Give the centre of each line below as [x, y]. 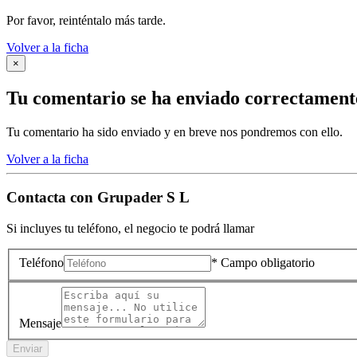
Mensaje [40, 324]
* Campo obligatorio [263, 262]
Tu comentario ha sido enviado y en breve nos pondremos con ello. [175, 131]
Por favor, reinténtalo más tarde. [86, 20]
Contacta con [52, 198]
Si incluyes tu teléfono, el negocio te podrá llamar [130, 229]
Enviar [27, 349]
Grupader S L [143, 198]
